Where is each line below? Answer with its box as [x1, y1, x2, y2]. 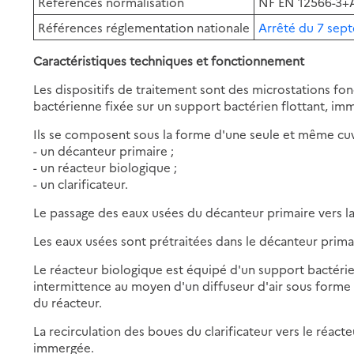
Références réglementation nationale [38, 18, 250, 36]
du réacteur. [33, 293, 103, 311]
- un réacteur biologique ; [33, 158, 178, 175]
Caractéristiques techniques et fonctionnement [33, 51, 305, 69]
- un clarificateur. [33, 175, 129, 192]
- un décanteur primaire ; [33, 141, 175, 159]
